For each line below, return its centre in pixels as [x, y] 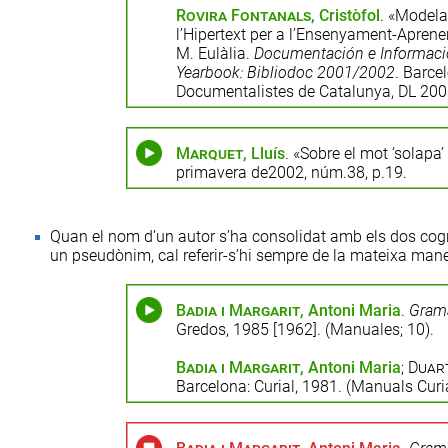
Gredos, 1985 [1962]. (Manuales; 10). [304, 329]
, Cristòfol [345, 15]
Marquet [209, 153]
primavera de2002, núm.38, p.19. [291, 172]
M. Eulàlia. [214, 53]
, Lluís [263, 153]
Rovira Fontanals [243, 15]
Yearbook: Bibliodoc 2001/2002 [285, 72]
